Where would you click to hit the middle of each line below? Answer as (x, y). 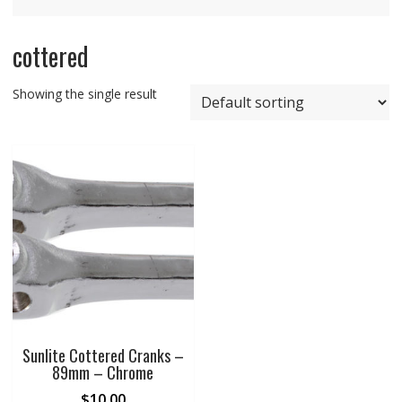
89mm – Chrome (103, 372)
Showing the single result (84, 93)
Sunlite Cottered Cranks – (103, 355)
